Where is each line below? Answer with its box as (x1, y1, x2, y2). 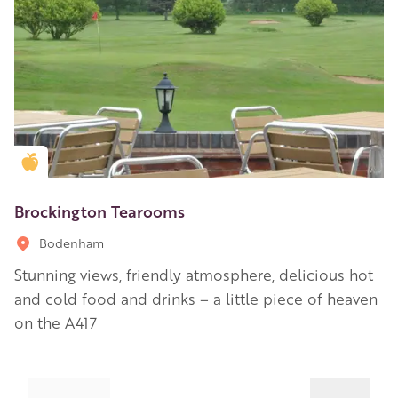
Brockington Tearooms (14, 199, 185, 221)
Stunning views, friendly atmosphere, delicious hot (14, 264, 373, 284)
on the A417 (14, 312, 97, 332)
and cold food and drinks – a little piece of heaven (14, 288, 378, 308)
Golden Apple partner (44, 154, 154, 169)
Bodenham (39, 234, 104, 251)
